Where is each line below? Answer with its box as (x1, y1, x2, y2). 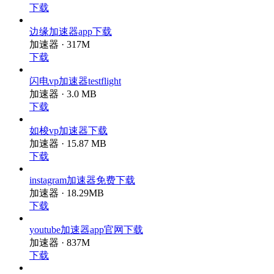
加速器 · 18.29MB (29, 206, 104, 217)
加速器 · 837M (29, 257, 90, 268)
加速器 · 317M (29, 52, 90, 62)
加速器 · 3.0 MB (29, 103, 97, 114)
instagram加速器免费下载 (29, 193, 135, 204)
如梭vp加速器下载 (29, 142, 108, 152)
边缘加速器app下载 (29, 39, 112, 50)
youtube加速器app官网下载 (29, 245, 143, 255)
